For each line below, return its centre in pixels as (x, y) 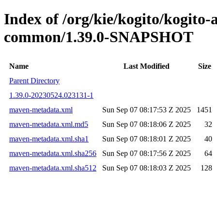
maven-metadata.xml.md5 (49, 124)
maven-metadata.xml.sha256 (53, 153)
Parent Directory (34, 80)
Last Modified (147, 66)
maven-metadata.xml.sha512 (53, 168)
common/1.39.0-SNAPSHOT (99, 37)
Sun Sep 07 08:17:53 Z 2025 (147, 109)
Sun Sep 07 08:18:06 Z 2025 (147, 124)
